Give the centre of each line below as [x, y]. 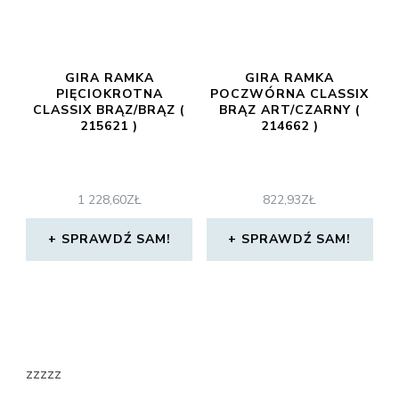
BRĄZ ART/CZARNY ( [289, 110]
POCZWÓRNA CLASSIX [290, 94]
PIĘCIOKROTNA [109, 94]
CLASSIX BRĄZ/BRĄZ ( [110, 110]
